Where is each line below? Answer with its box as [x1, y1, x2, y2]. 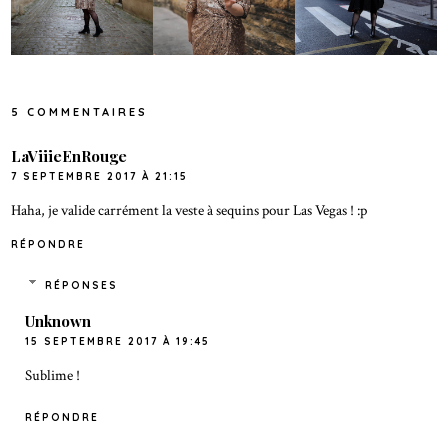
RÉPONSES [44, 279, 118, 293]
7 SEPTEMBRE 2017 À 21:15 [11, 169, 189, 183]
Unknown [25, 311, 92, 332]
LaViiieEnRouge [11, 145, 128, 166]
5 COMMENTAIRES [11, 104, 149, 119]
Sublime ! [25, 365, 81, 386]
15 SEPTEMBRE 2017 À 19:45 [25, 335, 211, 349]
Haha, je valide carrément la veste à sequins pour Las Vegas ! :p [11, 199, 368, 220]
